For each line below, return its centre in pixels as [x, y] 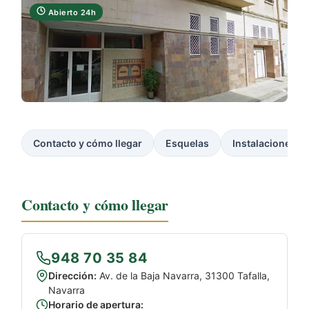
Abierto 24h [71, 13]
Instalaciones [264, 143]
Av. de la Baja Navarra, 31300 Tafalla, [183, 275]
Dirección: [72, 275]
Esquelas [187, 143]
